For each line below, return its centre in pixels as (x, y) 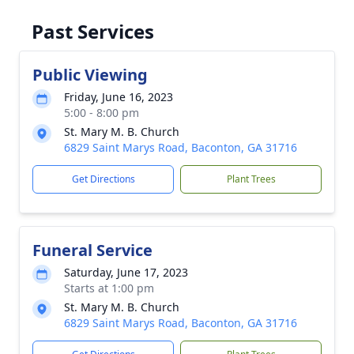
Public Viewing (90, 75)
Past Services (93, 31)
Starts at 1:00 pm (109, 288)
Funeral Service (92, 250)
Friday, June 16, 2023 (119, 97)
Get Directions (103, 179)
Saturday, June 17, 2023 (126, 272)
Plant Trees (251, 179)
